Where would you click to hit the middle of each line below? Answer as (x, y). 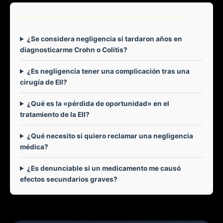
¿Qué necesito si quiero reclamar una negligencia (110, 136)
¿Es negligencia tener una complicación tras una (109, 71)
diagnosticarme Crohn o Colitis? (74, 50)
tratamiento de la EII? (55, 114)
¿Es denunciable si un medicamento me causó (104, 168)
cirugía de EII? (44, 82)
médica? (34, 147)
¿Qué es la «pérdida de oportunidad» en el (98, 103)
